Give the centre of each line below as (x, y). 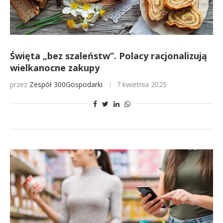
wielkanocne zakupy (55, 68)
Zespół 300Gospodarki (66, 84)
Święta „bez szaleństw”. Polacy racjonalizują (109, 56)
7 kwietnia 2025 (142, 84)
